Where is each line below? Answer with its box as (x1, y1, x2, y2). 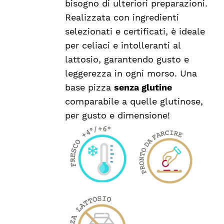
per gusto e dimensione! (65, 110, 170, 121)
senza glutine (114, 82, 172, 93)
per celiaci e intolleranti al (65, 40, 181, 51)
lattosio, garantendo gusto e (65, 54, 189, 65)
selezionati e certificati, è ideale (65, 26, 205, 37)
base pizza (65, 82, 114, 93)
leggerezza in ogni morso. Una (65, 68, 197, 79)
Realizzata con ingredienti (65, 12, 179, 23)
